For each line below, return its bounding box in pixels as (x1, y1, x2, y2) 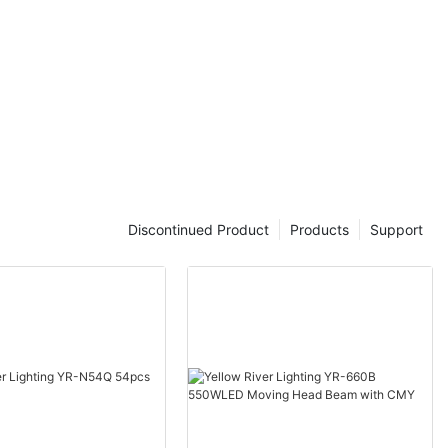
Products (290, 220, 349, 238)
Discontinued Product (128, 220, 269, 238)
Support (370, 220, 423, 238)
